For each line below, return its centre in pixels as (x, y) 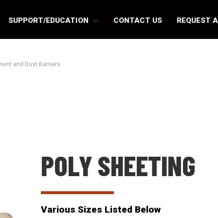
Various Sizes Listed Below (101, 209)
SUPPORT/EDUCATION (50, 20)
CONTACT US (137, 20)
